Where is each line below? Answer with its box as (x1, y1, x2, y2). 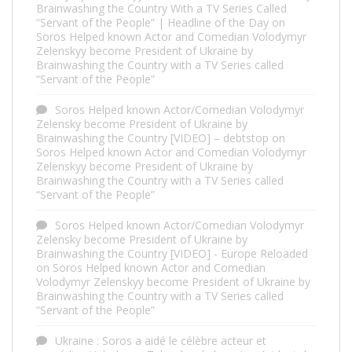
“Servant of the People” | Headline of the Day (36, 14, 269, 30)
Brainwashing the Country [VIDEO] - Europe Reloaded (36, 245, 308, 261)
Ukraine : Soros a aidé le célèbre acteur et (55, 332, 266, 348)
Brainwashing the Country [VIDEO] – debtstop (36, 130, 269, 145)
